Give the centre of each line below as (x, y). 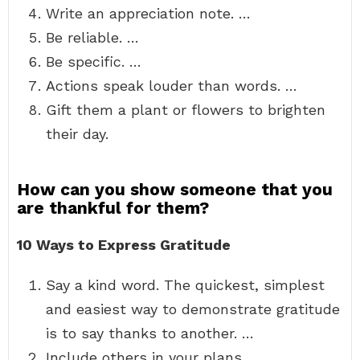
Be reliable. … (92, 37)
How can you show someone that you (175, 189)
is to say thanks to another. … (150, 333)
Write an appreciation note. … (148, 13)
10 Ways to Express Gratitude (124, 245)
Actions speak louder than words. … (172, 86)
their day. (77, 134)
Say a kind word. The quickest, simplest (185, 285)
